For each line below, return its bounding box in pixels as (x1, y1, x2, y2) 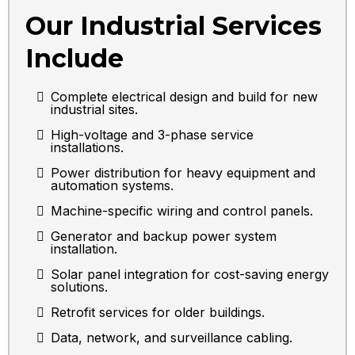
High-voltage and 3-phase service (51, 127, 254, 143)
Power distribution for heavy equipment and (51, 165, 315, 181)
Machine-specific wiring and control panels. (51, 203, 313, 219)
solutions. (51, 279, 108, 296)
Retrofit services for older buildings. (51, 304, 265, 321)
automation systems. (51, 177, 174, 194)
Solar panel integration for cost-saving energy (51, 266, 329, 283)
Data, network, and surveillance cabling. (51, 330, 292, 346)
